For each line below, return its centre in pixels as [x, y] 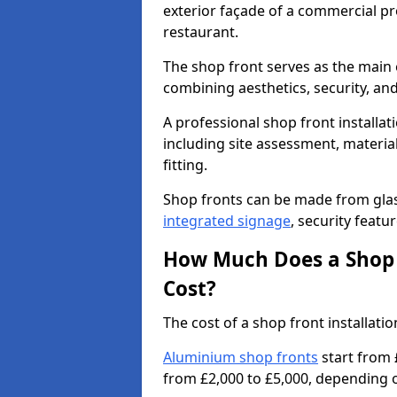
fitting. [187, 165]
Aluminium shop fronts [241, 357]
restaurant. [202, 32]
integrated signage [227, 221]
